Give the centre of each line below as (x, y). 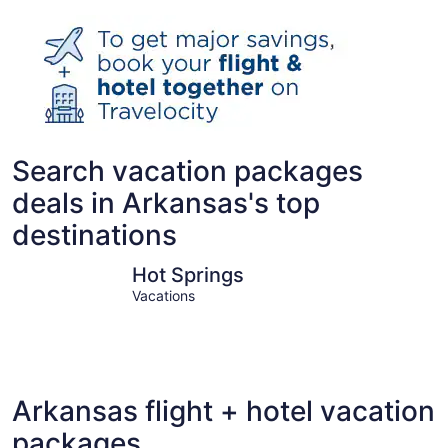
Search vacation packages (187, 171)
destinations (94, 235)
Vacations (163, 295)
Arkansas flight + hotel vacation (223, 410)
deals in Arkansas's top (166, 203)
